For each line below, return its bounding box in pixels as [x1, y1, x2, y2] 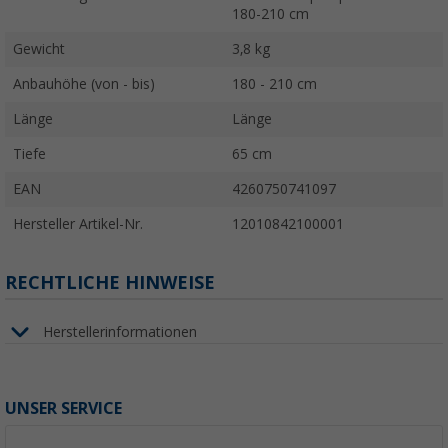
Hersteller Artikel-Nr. [13, 216, 143, 233]
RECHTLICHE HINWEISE [5, 272, 215, 294]
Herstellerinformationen [43, 323, 197, 340]
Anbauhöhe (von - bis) [13, 76, 155, 93]
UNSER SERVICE [5, 399, 122, 419]
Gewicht [13, 41, 65, 58]
